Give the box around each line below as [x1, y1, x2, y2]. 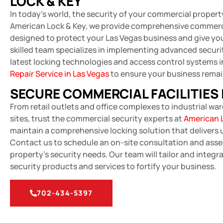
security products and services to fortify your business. [10, 161, 216, 172]
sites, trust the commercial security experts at [10, 113, 184, 124]
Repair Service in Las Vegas [10, 68, 109, 79]
